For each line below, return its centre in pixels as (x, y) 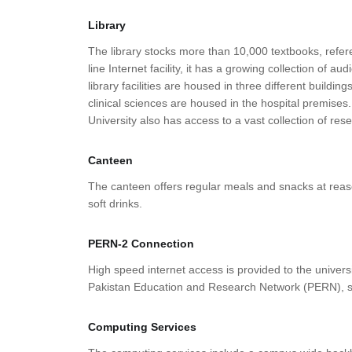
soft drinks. (115, 203)
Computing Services (142, 327)
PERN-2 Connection (141, 244)
